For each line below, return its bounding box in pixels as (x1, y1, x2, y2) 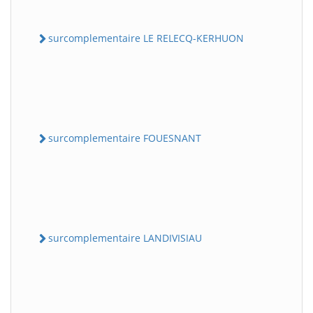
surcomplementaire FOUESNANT (48, 131, 201, 145)
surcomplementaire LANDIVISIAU (48, 231, 202, 245)
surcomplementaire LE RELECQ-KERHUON (48, 31, 244, 45)
